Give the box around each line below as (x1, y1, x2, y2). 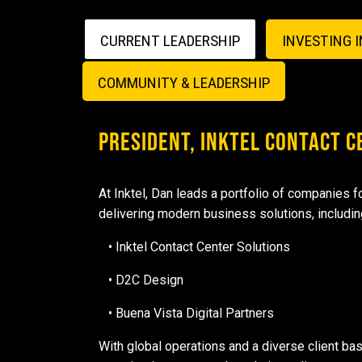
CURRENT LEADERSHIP (100, 31, 241, 50)
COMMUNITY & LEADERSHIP (98, 73, 271, 92)
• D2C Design (99, 272, 183, 288)
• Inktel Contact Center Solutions (99, 239, 290, 255)
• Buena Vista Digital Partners (99, 305, 274, 322)
